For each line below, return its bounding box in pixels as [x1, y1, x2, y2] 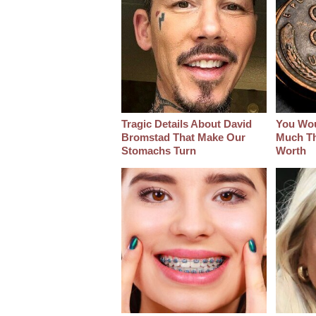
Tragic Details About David [121, 118, 252, 130]
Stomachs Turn [121, 145, 196, 157]
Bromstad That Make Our [121, 131, 245, 144]
